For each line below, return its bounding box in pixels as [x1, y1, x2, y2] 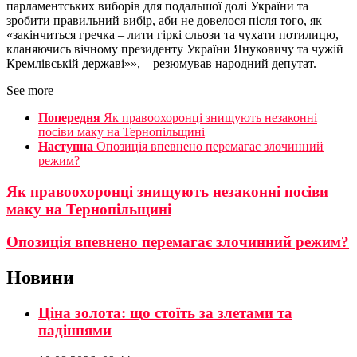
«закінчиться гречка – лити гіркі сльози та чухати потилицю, [6, 28, 339, 42]
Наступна [38, 139, 93, 154]
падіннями [38, 321, 112, 339]
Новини [6, 266, 74, 288]
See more [6, 84, 53, 98]
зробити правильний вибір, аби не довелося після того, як [6, 14, 322, 28]
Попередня [38, 111, 100, 125]
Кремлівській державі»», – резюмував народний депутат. [6, 57, 316, 71]
